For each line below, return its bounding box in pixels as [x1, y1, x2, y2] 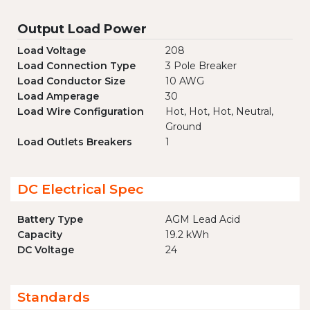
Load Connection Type [17, 60, 136, 73]
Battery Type [17, 213, 83, 226]
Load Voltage [17, 44, 86, 57]
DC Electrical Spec [17, 181, 143, 198]
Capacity [17, 228, 62, 241]
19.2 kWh [165, 228, 209, 241]
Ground [165, 120, 201, 134]
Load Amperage [17, 90, 99, 103]
